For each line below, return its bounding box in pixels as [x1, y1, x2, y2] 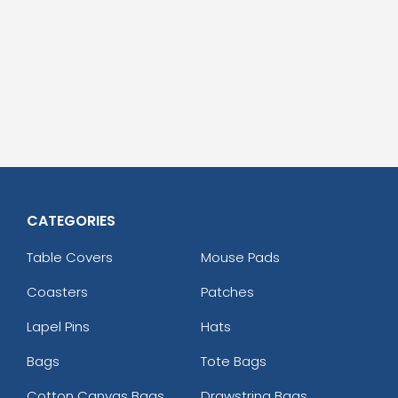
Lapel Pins [27, 316, 90, 336]
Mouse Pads [200, 247, 280, 267]
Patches [200, 282, 254, 301]
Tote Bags [200, 351, 267, 370]
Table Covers [27, 247, 113, 267]
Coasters [27, 282, 88, 301]
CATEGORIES [27, 210, 115, 231]
